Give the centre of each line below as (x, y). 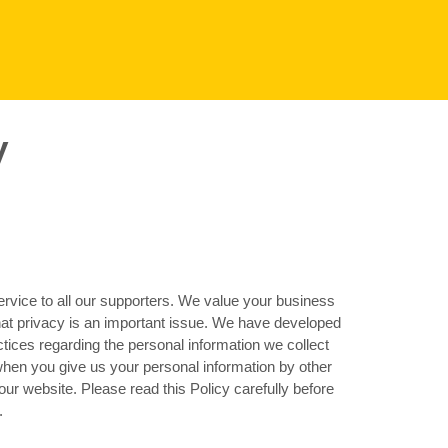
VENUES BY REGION (241, 151)
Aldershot (168, 202)
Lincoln (162, 228)
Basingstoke (262, 202)
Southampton (265, 228)
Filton (329, 202)
